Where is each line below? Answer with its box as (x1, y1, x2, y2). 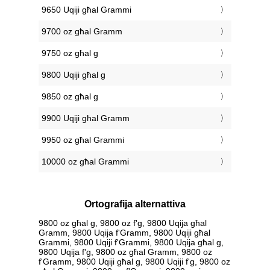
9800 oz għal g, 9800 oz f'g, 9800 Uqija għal (39, 218, 207, 228)
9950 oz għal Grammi (42, 135, 124, 145)
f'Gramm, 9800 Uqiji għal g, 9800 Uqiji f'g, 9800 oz (39, 256, 230, 266)
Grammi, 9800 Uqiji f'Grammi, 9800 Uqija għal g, (39, 237, 224, 247)
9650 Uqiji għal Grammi (42, 5, 131, 15)
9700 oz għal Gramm (42, 27, 122, 37)
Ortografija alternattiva (84, 199, 186, 210)
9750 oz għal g (42, 48, 98, 58)
